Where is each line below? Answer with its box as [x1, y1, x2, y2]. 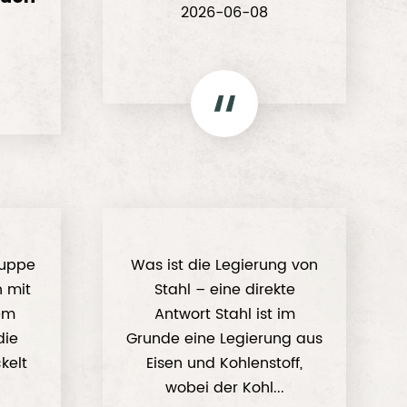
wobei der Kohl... [164, 376, 284, 400]
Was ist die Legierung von [131, 253, 319, 277]
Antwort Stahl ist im [154, 303, 295, 326]
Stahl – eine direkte [154, 278, 295, 302]
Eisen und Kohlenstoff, [146, 352, 303, 375]
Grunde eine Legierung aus [126, 327, 323, 351]
